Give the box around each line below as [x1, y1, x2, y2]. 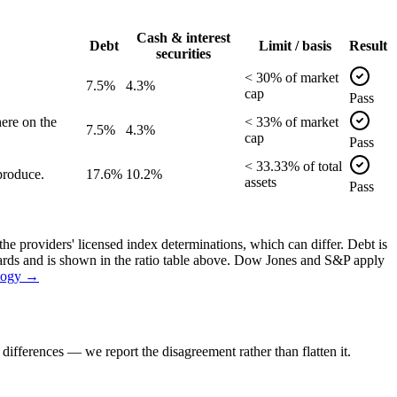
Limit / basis [259, 37, 331, 53]
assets [245, 174, 276, 190]
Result [349, 37, 387, 53]
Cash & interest [136, 29, 230, 45]
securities [156, 45, 211, 61]
